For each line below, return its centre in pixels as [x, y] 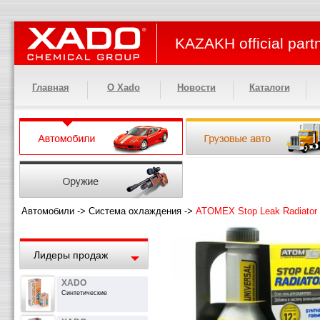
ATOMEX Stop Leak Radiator [256, 211]
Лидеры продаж [71, 255]
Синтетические [84, 293]
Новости [196, 87]
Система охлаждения [135, 211]
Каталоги [269, 87]
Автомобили [48, 211]
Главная [51, 87]
